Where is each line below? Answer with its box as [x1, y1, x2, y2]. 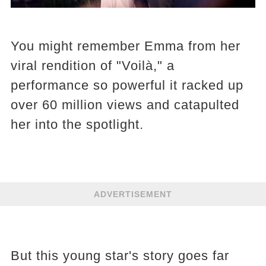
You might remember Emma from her [10, 39, 240, 54]
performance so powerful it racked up [10, 78, 243, 93]
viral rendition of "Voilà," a [10, 58, 175, 74]
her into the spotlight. [10, 117, 144, 132]
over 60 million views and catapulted [10, 97, 239, 113]
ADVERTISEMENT [94, 189, 172, 199]
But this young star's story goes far [10, 248, 229, 264]
